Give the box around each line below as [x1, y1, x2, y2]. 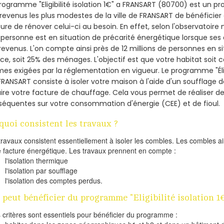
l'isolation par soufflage [5, 165, 78, 176]
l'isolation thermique [5, 155, 68, 166]
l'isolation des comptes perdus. [5, 175, 103, 186]
